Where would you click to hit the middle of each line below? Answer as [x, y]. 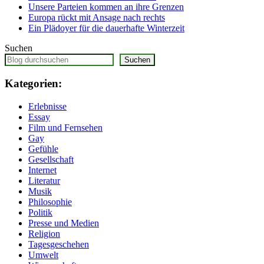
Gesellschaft [51, 159]
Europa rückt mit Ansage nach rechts [97, 18]
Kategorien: [33, 83]
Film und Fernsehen [65, 127]
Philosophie [50, 202]
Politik [40, 212]
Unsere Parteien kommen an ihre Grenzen [106, 7]
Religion [44, 233]
